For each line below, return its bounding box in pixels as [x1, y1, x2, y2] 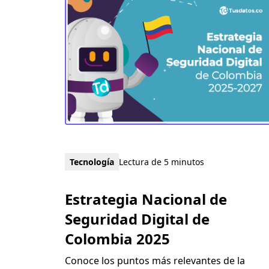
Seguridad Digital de [64, 208, 210, 229]
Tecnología [69, 156, 114, 168]
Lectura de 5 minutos [118, 156, 204, 168]
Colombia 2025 [64, 228, 170, 249]
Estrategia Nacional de [64, 189, 227, 209]
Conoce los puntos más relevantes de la [64, 253, 245, 267]
